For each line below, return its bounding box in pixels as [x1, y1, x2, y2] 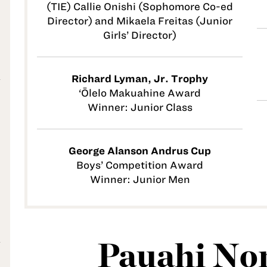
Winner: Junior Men [89, 173, 190, 185]
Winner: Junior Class [87, 101, 193, 113]
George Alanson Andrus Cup [69, 145, 211, 156]
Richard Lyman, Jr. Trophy [72, 73, 208, 84]
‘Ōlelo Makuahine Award [79, 87, 201, 98]
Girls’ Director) [103, 29, 176, 41]
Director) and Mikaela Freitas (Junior [47, 15, 232, 26]
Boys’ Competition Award [76, 159, 203, 170]
